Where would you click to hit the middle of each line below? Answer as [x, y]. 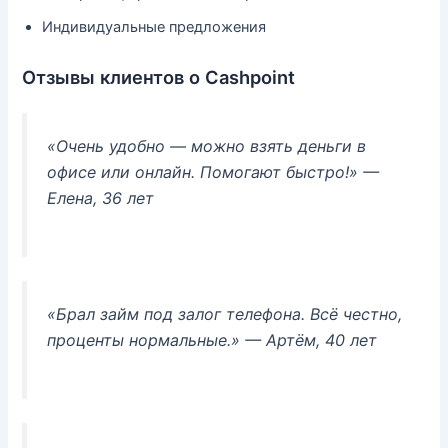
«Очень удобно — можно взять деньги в [207, 146]
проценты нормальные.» [144, 340]
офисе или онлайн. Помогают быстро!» [203, 172]
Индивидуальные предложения [154, 26]
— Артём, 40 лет [309, 340]
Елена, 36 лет [101, 198]
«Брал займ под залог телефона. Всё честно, [225, 314]
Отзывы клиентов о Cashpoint [159, 77]
